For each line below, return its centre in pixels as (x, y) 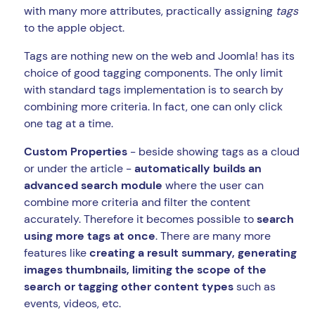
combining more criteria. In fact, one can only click (153, 107)
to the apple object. (74, 28)
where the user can (213, 186)
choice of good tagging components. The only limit (153, 73)
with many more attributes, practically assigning (150, 11)
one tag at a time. (69, 124)
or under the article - (79, 169)
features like (57, 253)
